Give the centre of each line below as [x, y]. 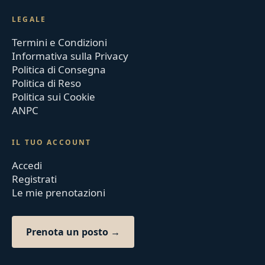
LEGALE [29, 20]
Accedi [27, 166]
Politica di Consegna [59, 70]
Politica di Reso [47, 83]
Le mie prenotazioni [59, 193]
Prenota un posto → [73, 232]
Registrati [35, 179]
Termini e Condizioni [60, 43]
